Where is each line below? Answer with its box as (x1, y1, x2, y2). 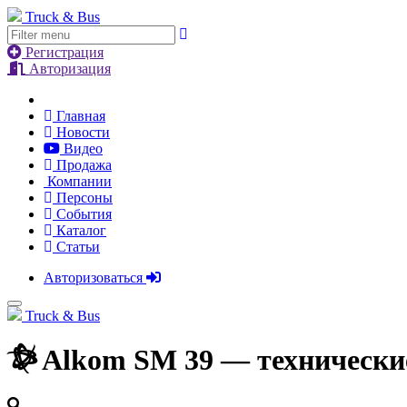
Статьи (53, 239, 100, 254)
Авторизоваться (44, 270, 146, 285)
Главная (53, 108, 105, 124)
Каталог (53, 223, 106, 238)
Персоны (53, 190, 113, 205)
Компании (44, 174, 112, 189)
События (53, 206, 112, 222)
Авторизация (25, 61, 111, 76)
